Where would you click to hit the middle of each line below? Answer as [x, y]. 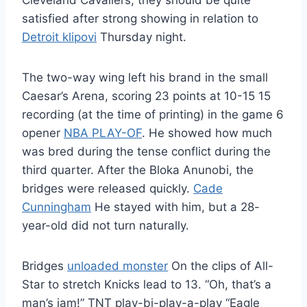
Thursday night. [142, 37]
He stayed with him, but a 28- [175, 207]
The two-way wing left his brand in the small [145, 78]
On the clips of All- [221, 266]
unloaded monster [118, 266]
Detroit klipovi [59, 37]
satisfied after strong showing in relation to [140, 19]
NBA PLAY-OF [103, 133]
